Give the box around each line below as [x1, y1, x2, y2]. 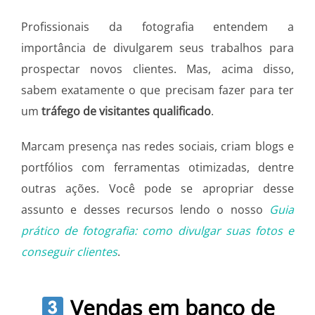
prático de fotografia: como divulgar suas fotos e [21, 223, 294, 239]
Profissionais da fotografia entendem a [21, 19, 294, 35]
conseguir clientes [21, 244, 117, 260]
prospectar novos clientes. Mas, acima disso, [21, 61, 294, 77]
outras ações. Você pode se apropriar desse [21, 181, 294, 197]
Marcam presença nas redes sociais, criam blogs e [21, 139, 294, 155]
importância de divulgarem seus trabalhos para [21, 40, 294, 56]
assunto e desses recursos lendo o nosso [21, 202, 269, 218]
